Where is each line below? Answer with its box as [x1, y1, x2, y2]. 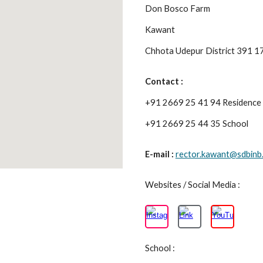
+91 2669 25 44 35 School [144, 119, 250, 129]
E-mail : [144, 149, 176, 159]
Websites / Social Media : [144, 180, 242, 190]
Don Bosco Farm [144, 4, 212, 14]
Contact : [144, 76, 185, 86]
